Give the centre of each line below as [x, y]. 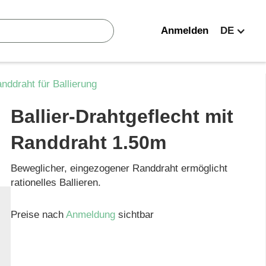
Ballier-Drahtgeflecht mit [122, 116]
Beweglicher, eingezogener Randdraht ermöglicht [119, 168]
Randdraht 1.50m [89, 142]
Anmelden [185, 31]
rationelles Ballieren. [56, 183]
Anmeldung [92, 215]
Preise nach [39, 215]
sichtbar [136, 215]
